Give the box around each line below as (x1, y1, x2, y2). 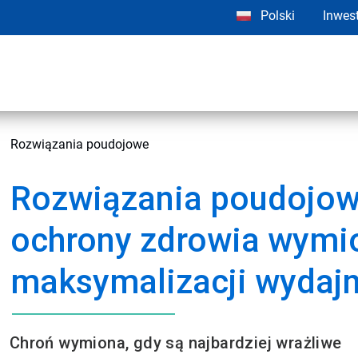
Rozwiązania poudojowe (10, 137, 149, 152)
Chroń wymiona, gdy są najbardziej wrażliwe (9, 333, 342, 352)
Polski (260, 8, 295, 23)
